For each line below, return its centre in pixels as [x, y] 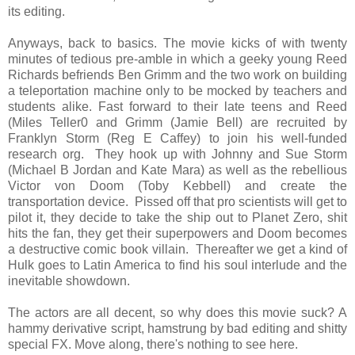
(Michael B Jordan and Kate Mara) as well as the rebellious [177, 170]
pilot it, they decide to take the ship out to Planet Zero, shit [177, 217]
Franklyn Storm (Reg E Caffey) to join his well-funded [177, 138]
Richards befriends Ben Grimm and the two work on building [177, 74]
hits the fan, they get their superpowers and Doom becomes [177, 233]
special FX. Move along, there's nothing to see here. [155, 344]
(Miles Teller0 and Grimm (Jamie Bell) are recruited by [177, 122]
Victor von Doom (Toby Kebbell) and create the [177, 185]
